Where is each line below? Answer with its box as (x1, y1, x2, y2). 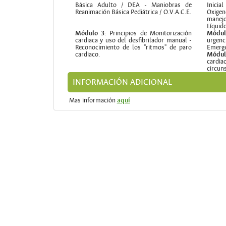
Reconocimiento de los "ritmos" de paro (75, 43, 192, 52)
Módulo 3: (75, 29, 106, 38)
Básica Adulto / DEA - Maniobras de (75, 1, 192, 10)
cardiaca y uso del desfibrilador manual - (75, 36, 192, 45)
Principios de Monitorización (106, 29, 192, 38)
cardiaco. (75, 50, 100, 59)
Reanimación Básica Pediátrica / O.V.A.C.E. (75, 8, 191, 17)
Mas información (69, 96, 117, 105)
